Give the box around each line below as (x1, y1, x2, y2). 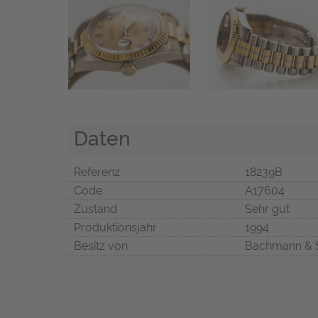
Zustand (74, 202, 117, 216)
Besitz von (74, 239, 128, 253)
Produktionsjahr (74, 221, 157, 235)
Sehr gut (245, 202, 290, 216)
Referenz (74, 165, 120, 180)
